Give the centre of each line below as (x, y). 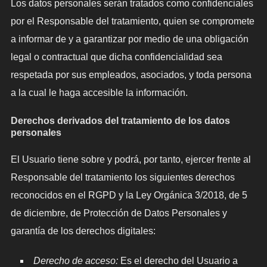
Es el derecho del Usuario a (178, 260)
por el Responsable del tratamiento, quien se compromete (132, 21)
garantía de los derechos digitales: (83, 231)
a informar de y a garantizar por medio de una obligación (129, 39)
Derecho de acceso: (75, 260)
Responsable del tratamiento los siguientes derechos (122, 177)
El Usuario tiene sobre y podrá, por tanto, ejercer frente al (131, 159)
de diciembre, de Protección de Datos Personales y (119, 213)
